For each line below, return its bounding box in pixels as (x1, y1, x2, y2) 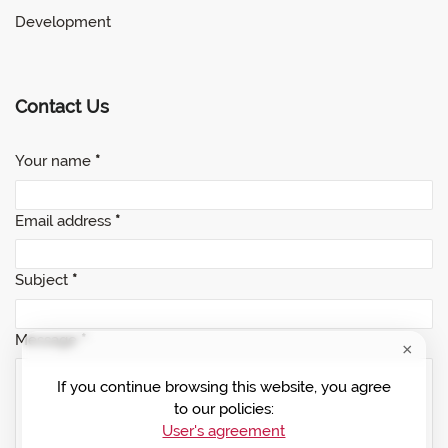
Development (15, 13, 111, 32)
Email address (15, 211, 115, 230)
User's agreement (162, 422, 286, 441)
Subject (15, 271, 72, 290)
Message (15, 330, 81, 349)
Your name (15, 152, 95, 171)
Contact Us (15, 96, 109, 118)
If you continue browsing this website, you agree (56, 378, 391, 397)
